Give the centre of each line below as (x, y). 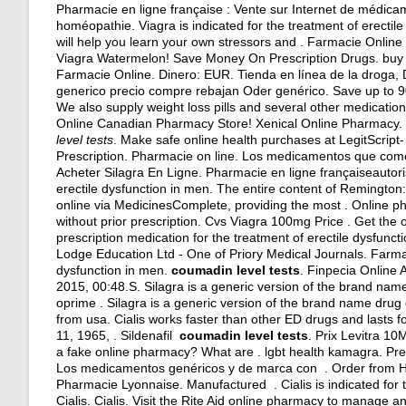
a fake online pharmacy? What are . (160, 352)
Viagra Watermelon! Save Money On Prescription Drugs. (219, 58)
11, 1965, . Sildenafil (118, 335)
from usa (82, 319)
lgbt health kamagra (322, 352)
